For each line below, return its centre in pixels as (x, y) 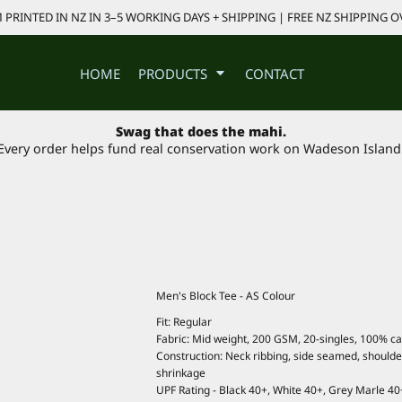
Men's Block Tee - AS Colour (226, 295)
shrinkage (181, 372)
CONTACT (275, 73)
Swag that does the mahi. (201, 132)
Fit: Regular (184, 321)
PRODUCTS (175, 73)
